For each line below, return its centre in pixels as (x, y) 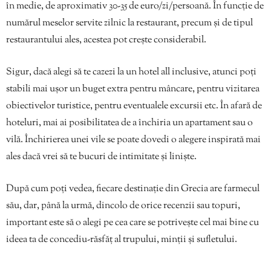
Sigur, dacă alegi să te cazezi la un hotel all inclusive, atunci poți (131, 72)
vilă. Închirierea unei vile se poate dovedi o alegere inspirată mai (133, 140)
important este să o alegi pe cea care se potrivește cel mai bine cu (132, 223)
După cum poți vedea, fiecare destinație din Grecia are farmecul (133, 189)
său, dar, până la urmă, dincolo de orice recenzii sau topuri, (123, 206)
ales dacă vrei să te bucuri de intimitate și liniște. (101, 157)
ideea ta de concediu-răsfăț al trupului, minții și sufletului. (122, 240)
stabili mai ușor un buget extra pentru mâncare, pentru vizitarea (133, 89)
